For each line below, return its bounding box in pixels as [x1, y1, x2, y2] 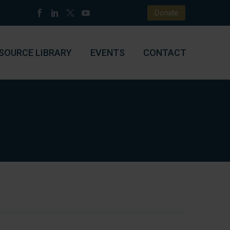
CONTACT [143, 47, 186, 58]
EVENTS [90, 47, 125, 58]
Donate [155, 9, 178, 17]
